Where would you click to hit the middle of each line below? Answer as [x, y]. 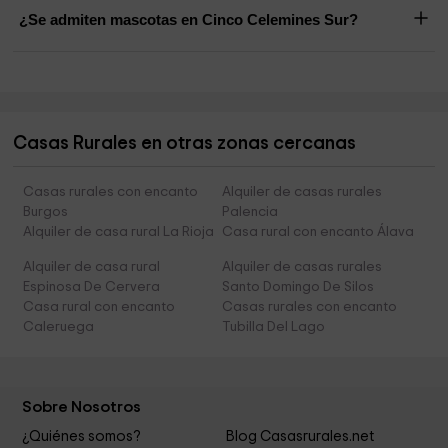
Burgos [46, 211]
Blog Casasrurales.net [299, 436]
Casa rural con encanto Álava [317, 231]
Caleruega [59, 326]
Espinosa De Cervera [92, 286]
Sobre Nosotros [82, 406]
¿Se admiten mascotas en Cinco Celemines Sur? [189, 19]
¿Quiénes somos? [82, 436]
